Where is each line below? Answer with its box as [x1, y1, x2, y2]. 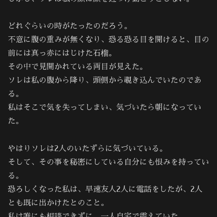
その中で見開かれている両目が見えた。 [8, 63, 147, 71]
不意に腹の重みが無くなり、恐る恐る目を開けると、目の [8, 36, 209, 44]
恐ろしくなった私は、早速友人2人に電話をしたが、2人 [8, 186, 202, 194]
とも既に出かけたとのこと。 [8, 199, 108, 207]
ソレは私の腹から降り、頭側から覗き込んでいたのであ [8, 77, 201, 85]
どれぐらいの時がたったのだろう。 [8, 22, 132, 31]
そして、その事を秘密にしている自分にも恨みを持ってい [8, 158, 209, 167]
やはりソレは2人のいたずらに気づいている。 [8, 145, 167, 153]
